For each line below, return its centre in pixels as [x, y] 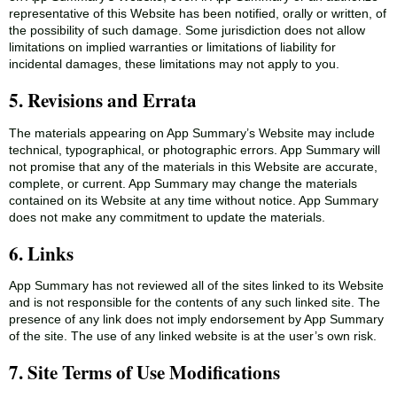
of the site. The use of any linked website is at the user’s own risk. [193, 335]
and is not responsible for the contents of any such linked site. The [195, 302]
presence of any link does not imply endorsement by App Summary [196, 319]
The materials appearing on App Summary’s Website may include [192, 132]
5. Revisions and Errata [103, 101]
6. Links [41, 253]
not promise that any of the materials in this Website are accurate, [193, 166]
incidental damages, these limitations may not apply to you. [174, 64]
